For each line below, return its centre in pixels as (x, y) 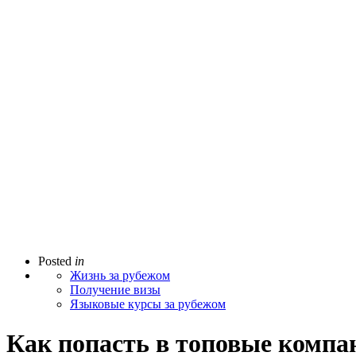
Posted (55, 261)
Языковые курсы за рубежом (148, 304)
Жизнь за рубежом (120, 276)
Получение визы (115, 290)
